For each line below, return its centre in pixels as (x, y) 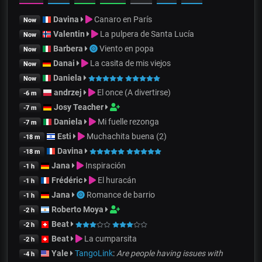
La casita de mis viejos (130, 63)
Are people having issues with (169, 253)
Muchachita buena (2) (126, 136)
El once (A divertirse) (133, 92)
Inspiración (105, 165)
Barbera (68, 48)
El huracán (116, 180)
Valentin (69, 34)
